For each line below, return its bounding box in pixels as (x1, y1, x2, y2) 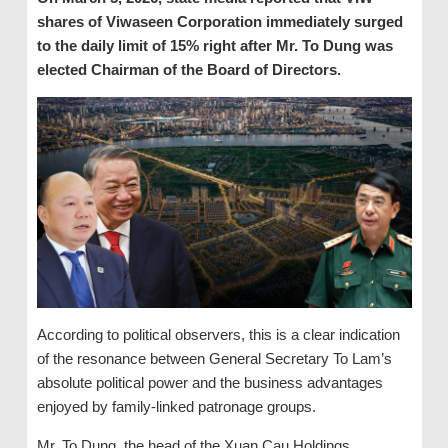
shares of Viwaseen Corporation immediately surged (36, 13, 403, 30)
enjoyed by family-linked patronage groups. (36, 397, 316, 415)
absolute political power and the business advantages (36, 373, 383, 391)
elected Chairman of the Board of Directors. (36, 61, 341, 78)
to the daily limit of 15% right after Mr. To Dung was (36, 37, 393, 54)
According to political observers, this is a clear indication (36, 325, 400, 343)
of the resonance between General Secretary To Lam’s (36, 349, 392, 367)
